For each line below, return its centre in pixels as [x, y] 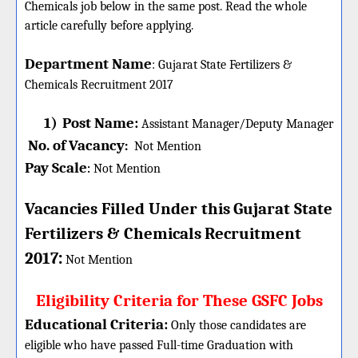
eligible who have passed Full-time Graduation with [159, 345]
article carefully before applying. [109, 26]
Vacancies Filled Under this [127, 209]
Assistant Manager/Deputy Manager [236, 124]
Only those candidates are [239, 325]
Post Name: [100, 123]
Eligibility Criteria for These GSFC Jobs [179, 300]
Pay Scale [56, 168]
